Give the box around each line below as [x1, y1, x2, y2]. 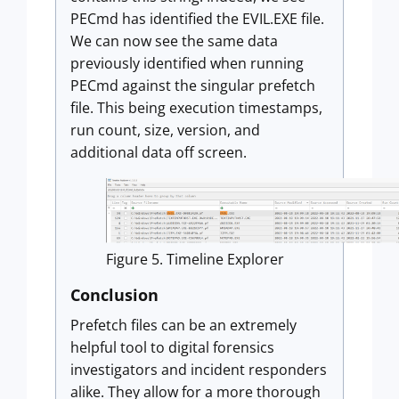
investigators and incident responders [70, 360, 327, 380]
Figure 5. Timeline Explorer [106, 249, 284, 270]
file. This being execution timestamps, [70, 98, 322, 118]
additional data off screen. [70, 142, 247, 163]
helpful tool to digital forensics [70, 338, 274, 358]
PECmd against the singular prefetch [70, 76, 315, 96]
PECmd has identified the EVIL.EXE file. [70, 9, 324, 29]
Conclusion [70, 284, 159, 306]
